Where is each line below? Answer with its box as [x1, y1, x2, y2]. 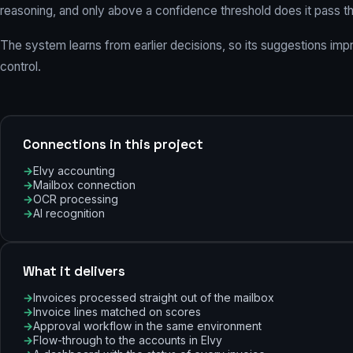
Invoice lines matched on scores [33, 304, 201, 318]
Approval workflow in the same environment [33, 318, 262, 333]
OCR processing [33, 191, 118, 206]
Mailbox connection [33, 177, 136, 191]
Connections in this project [23, 135, 203, 153]
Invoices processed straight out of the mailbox [33, 290, 274, 304]
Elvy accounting [33, 163, 115, 177]
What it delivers [23, 262, 125, 280]
